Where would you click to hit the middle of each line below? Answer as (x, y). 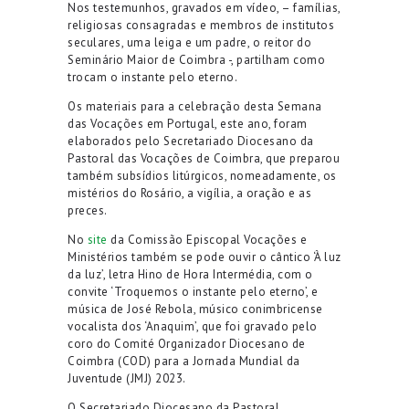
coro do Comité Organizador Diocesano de (187, 343)
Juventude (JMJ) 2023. (127, 378)
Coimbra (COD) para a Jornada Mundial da (184, 361)
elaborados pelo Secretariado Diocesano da (191, 141)
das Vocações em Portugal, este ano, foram (188, 123)
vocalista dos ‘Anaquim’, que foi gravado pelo (193, 326)
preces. (88, 210)
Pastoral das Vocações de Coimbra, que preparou (204, 158)
